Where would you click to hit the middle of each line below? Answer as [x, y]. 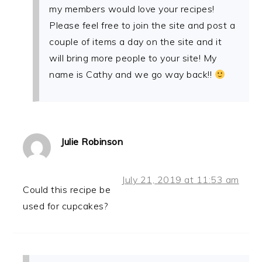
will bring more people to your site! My [133, 58]
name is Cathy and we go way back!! [132, 74]
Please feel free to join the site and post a [142, 25]
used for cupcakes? [65, 206]
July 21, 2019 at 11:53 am [180, 179]
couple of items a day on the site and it [136, 41]
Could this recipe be [67, 189]
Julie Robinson [92, 141]
